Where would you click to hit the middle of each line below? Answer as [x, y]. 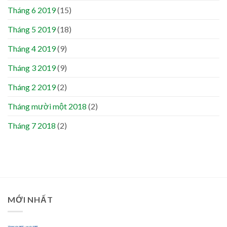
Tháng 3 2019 [32, 67]
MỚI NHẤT [30, 199]
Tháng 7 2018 [32, 125]
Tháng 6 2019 [32, 10]
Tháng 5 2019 [32, 29]
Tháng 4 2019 [32, 48]
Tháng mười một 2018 [47, 106]
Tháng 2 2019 [32, 87]
